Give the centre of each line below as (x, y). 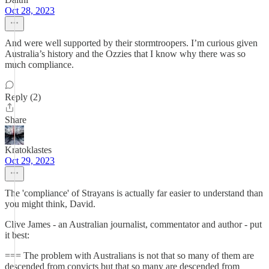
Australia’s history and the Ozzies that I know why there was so (125, 54)
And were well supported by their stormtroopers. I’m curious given (131, 43)
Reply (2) (23, 97)
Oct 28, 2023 (30, 11)
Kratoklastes (28, 150)
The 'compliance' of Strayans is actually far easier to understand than (134, 193)
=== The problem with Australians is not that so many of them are (129, 255)
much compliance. (39, 65)
